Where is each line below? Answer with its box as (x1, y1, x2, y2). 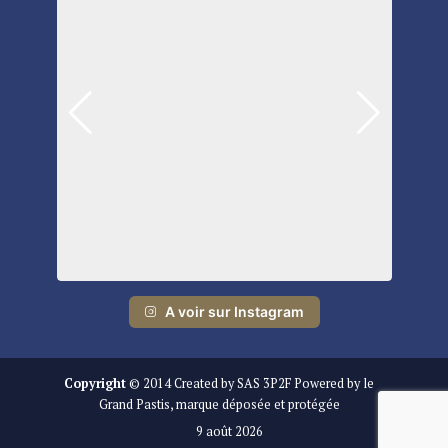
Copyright (64, 374, 126, 392)
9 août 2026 (195, 422, 263, 440)
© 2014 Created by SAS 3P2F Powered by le (126, 374, 374, 392)
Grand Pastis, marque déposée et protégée (98, 395, 340, 413)
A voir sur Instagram (164, 302, 304, 320)
